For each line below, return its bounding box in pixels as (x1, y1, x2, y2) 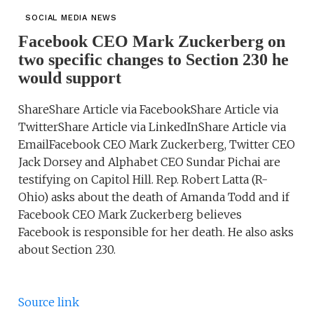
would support (18, 69, 122, 88)
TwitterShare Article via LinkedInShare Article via (18, 120, 287, 135)
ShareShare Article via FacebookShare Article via (18, 102, 279, 117)
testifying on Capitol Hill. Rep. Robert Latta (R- (18, 172, 268, 187)
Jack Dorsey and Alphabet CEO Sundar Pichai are (18, 155, 281, 170)
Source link (18, 295, 80, 310)
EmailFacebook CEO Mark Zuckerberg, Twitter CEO (18, 137, 296, 152)
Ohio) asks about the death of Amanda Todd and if (18, 190, 290, 205)
